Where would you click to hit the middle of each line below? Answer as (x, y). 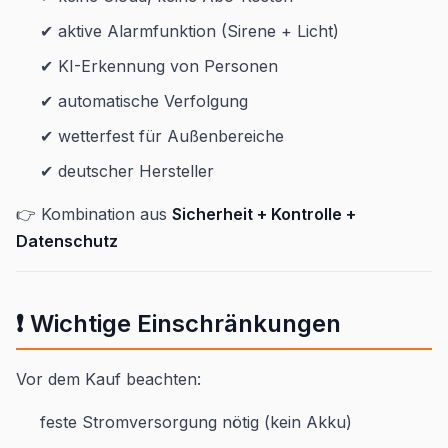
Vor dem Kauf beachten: (108, 378)
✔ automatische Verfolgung (144, 100)
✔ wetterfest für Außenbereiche (162, 135)
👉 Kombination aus (94, 213)
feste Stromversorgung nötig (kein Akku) (196, 421)
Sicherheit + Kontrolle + (264, 213)
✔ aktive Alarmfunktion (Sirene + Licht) (189, 30)
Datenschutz (67, 240)
